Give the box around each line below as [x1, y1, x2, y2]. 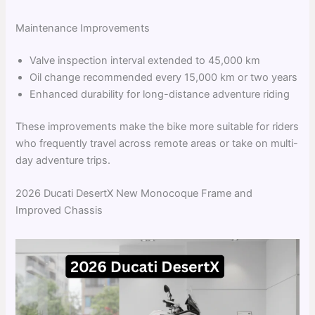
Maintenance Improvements [15, 22, 150, 34]
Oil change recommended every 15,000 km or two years [30, 70, 298, 84]
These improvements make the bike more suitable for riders [15, 120, 300, 133]
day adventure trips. [15, 153, 111, 167]
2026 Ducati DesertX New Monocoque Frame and [15, 187, 253, 200]
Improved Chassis [15, 204, 103, 217]
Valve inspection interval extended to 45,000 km [30, 53, 261, 67]
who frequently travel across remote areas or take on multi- [15, 136, 299, 150]
